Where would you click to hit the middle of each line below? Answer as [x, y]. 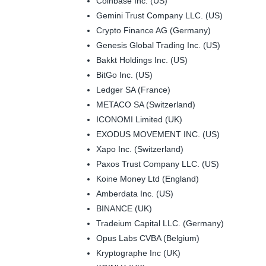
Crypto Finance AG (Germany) [153, 30]
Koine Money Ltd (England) [148, 178]
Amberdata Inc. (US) [135, 193]
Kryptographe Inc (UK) [138, 253]
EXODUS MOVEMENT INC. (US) [158, 134]
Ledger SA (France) [133, 89]
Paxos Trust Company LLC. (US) [158, 164]
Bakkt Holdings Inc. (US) [142, 60]
